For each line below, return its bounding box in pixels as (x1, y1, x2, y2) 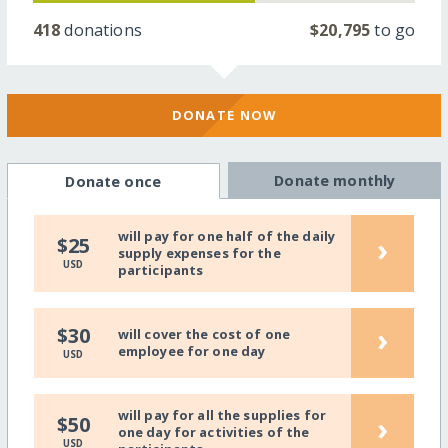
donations (60, 19, 142, 42)
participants (117, 260, 204, 279)
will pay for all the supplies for (117, 405, 327, 424)
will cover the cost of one (117, 324, 291, 343)
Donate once (65, 171, 161, 191)
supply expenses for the (117, 243, 281, 262)
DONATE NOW (171, 106, 277, 125)
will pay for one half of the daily (117, 226, 336, 245)
